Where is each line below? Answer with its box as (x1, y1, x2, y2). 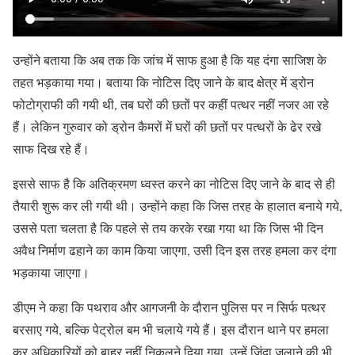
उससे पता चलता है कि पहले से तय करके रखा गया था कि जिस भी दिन (13, 219, 323, 236)
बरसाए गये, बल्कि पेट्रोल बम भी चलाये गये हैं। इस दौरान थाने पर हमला (13, 321, 329, 338)
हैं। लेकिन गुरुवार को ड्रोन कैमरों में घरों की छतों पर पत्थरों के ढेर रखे (13, 118, 321, 135)
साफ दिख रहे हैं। (13, 140, 90, 157)
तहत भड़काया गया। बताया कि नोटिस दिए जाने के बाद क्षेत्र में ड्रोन (13, 74, 314, 90)
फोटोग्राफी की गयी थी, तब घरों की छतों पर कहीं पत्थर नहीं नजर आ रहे (13, 96, 329, 113)
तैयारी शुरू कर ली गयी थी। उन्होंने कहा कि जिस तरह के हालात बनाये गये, (13, 197, 342, 214)
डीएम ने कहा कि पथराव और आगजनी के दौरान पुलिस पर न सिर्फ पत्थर (13, 299, 326, 315)
